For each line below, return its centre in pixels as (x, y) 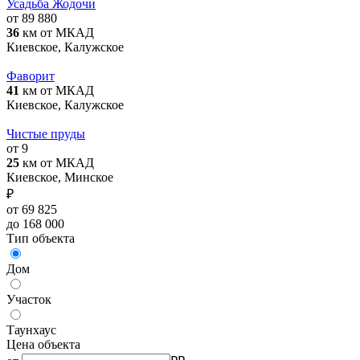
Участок (29, 299)
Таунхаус (31, 329)
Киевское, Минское (60, 177)
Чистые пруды (46, 133)
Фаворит (31, 76)
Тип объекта (41, 238)
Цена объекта (43, 344)
